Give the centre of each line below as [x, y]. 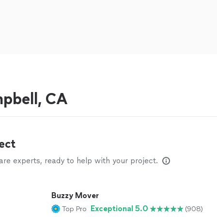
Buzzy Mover [75, 195]
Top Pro [74, 209]
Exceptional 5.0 [119, 209]
